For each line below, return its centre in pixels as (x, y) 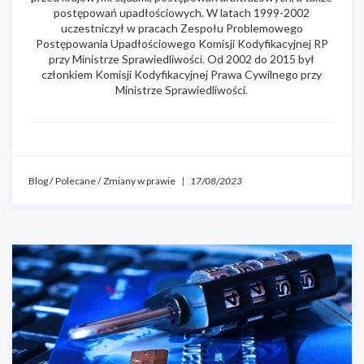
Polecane (76, 180)
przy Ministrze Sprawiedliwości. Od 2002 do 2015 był (182, 58)
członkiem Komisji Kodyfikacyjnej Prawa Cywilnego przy (182, 74)
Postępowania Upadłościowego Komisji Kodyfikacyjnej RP (182, 43)
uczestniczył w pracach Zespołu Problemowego (182, 28)
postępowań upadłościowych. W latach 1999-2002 (182, 12)
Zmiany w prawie (139, 180)
